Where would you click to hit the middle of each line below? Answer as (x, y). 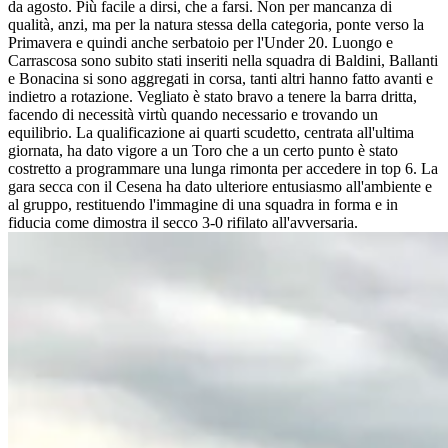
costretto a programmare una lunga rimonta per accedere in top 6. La (223, 169)
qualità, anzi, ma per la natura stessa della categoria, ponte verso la (216, 25)
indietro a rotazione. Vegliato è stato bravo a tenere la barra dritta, (212, 97)
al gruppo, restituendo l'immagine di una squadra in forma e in (203, 205)
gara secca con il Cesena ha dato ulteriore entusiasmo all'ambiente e (220, 187)
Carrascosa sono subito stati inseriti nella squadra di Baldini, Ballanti (223, 61)
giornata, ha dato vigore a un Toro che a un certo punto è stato (203, 151)
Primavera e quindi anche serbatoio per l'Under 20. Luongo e (200, 43)
